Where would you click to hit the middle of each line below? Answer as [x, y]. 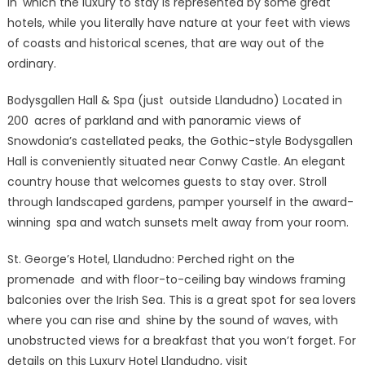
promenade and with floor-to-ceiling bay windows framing [176, 280]
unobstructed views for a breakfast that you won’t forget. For [181, 341]
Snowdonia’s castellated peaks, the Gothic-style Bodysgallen [180, 141]
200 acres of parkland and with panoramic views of [154, 121]
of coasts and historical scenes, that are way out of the [165, 44]
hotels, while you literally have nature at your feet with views [178, 23]
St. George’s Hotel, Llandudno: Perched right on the [151, 259]
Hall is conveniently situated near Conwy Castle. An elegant [176, 162]
